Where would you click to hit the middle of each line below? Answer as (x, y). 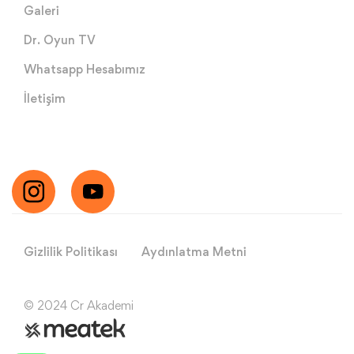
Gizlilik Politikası (71, 251)
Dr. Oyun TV (60, 40)
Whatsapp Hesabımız (85, 69)
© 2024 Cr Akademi (79, 305)
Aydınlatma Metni (194, 251)
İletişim (45, 98)
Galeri (41, 10)
